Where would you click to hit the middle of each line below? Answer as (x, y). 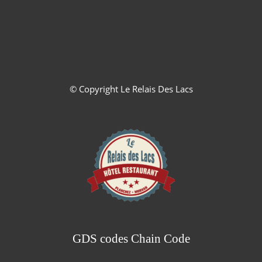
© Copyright (95, 89)
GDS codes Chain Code (131, 239)
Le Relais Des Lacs (156, 89)
